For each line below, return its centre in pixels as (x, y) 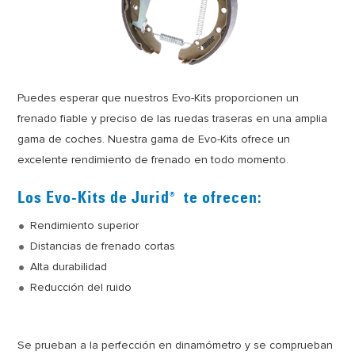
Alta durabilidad (69, 266)
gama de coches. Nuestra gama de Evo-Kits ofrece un (154, 139)
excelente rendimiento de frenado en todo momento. (153, 159)
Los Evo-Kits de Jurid (94, 198)
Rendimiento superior (85, 225)
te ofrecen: (221, 198)
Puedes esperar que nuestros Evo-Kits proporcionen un (158, 97)
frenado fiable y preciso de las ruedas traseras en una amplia (173, 118)
